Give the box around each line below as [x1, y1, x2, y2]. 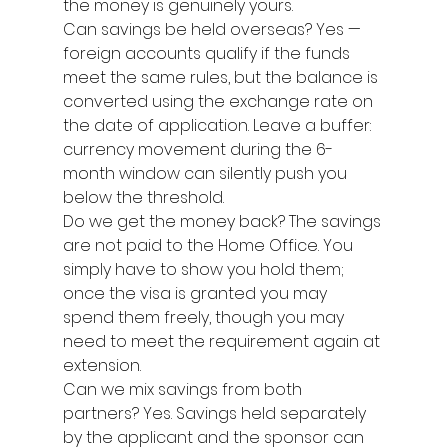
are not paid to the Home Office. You [62, 234, 357, 257]
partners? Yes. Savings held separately [62, 402, 370, 425]
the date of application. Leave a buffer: [62, 114, 375, 137]
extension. [62, 354, 141, 377]
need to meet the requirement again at [62, 330, 384, 353]
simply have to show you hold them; [62, 258, 348, 281]
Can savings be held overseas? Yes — [62, 18, 365, 41]
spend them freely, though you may [62, 306, 348, 329]
